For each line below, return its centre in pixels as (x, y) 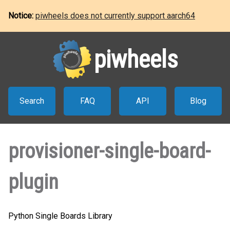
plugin (33, 182)
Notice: (22, 16)
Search (32, 101)
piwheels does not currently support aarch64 (115, 16)
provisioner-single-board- (109, 151)
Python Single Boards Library (60, 216)
